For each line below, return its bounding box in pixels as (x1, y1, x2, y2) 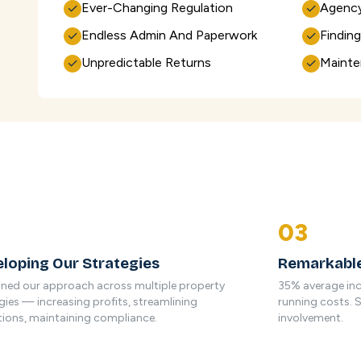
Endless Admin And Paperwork (81, 27, 257, 43)
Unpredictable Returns (81, 54, 211, 70)
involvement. (278, 311, 344, 325)
